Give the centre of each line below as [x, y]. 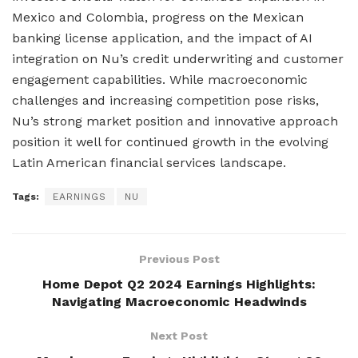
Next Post [179, 335]
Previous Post [179, 259]
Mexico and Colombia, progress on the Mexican [158, 17]
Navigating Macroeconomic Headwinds [179, 301]
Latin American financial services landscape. [149, 163]
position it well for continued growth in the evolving [170, 142]
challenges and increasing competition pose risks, [165, 100]
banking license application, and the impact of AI [162, 38]
